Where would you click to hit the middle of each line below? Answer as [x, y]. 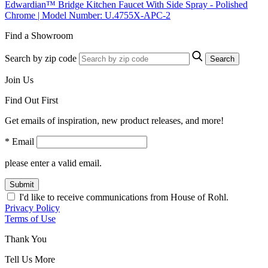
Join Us [19, 80]
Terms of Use [30, 218]
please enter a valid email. [53, 163]
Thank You [26, 239]
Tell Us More [30, 259]
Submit [22, 184]
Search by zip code [41, 58]
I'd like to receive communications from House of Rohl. [124, 197]
